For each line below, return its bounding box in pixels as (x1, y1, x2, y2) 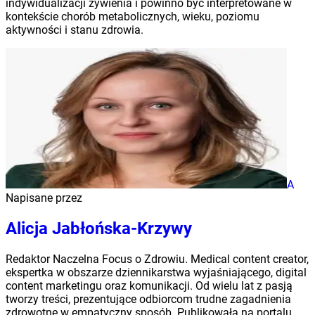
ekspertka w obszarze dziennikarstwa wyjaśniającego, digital (6, 265, 307, 279)
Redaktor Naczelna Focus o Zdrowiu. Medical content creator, (6, 252, 309, 266)
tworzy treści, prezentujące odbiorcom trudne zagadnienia (6, 292, 291, 306)
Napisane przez (6, 191, 82, 205)
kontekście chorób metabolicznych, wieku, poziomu (6, 9, 259, 23)
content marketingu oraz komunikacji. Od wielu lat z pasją (6, 278, 292, 292)
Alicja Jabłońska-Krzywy (6, 218, 192, 238)
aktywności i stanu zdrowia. (6, 22, 143, 37)
